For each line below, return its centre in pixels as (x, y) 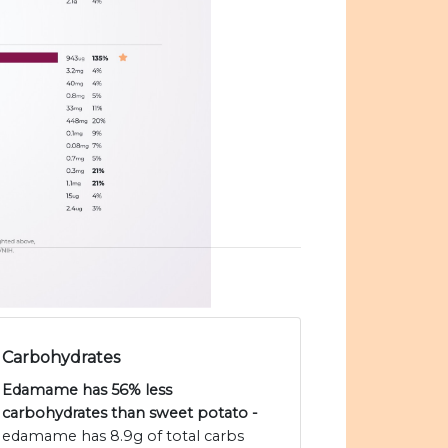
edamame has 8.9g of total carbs (123, 436)
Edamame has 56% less (87, 390)
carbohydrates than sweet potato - (130, 413)
